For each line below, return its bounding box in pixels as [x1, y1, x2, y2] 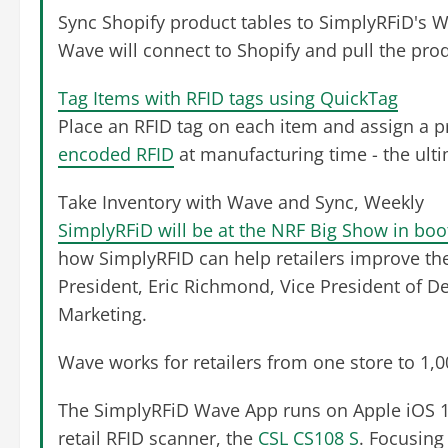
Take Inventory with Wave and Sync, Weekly [58, 190, 424, 215]
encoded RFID [58, 142, 174, 167]
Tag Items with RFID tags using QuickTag [58, 86, 398, 111]
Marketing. [58, 302, 147, 327]
